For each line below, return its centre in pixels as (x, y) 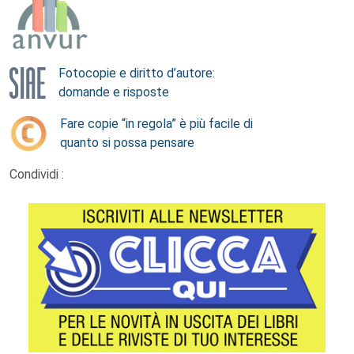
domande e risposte (114, 92)
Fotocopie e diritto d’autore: (137, 73)
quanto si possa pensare (127, 143)
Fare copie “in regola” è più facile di (156, 124)
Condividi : (37, 174)
